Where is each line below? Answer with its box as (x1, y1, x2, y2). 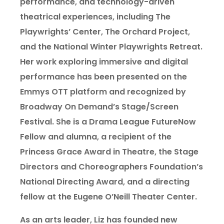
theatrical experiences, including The (20, 11, 170, 22)
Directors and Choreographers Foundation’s (20, 161, 203, 172)
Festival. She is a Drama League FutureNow (20, 116, 196, 127)
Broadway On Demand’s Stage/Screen (20, 101, 178, 112)
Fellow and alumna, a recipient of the (20, 131, 171, 142)
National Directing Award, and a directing (20, 176, 189, 187)
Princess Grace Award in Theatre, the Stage (20, 146, 198, 157)
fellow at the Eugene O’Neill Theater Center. (20, 191, 197, 202)
